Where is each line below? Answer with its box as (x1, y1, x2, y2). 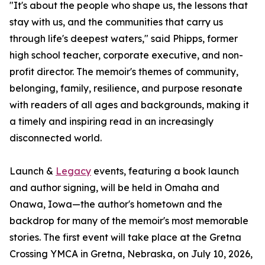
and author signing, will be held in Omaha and (9, 182, 219, 194)
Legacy (56, 165, 91, 177)
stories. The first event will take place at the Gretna (9, 231, 241, 244)
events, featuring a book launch (91, 165, 239, 177)
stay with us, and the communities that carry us (9, 16, 223, 28)
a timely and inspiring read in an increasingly (9, 115, 214, 128)
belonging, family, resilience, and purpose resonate (9, 82, 243, 95)
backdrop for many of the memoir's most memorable (9, 215, 248, 227)
